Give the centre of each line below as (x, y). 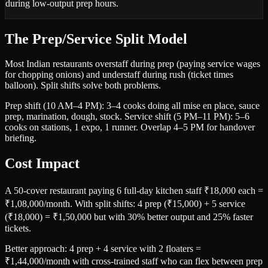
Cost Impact (42, 164)
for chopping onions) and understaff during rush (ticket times (119, 75)
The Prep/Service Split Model (96, 39)
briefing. (21, 138)
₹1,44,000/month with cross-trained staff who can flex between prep (134, 261)
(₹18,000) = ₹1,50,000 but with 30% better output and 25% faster (129, 217)
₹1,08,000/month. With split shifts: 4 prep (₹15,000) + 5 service (125, 204)
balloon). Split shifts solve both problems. (83, 86)
